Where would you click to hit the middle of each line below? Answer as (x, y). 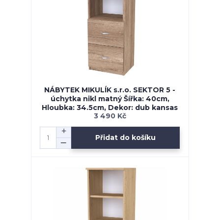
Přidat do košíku (126, 138)
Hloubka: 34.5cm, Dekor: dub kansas (110, 107)
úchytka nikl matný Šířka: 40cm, (110, 98)
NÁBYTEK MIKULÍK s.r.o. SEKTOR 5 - (110, 90)
